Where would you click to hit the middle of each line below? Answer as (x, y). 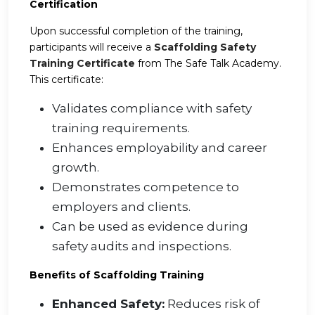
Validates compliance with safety (152, 109)
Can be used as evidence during (150, 227)
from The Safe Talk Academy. (208, 64)
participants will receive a (92, 47)
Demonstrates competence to (146, 187)
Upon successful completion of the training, (136, 31)
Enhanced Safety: (108, 304)
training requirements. (121, 128)
